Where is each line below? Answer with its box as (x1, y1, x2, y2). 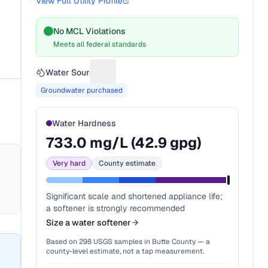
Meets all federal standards (53, 39, 147, 49)
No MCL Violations (53, 26, 126, 36)
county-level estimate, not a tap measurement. (46, 246, 205, 256)
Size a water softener (46, 217, 132, 228)
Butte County (152, 237, 196, 246)
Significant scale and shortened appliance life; (46, 191, 223, 202)
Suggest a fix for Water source (102, 72, 234, 85)
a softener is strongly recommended (46, 203, 185, 214)
